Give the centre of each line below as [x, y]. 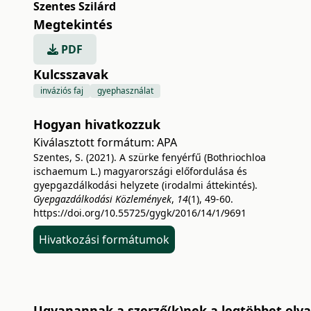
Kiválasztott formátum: [95, 142]
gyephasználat [125, 91]
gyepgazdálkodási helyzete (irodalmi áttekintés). [145, 185]
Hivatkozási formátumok [104, 239]
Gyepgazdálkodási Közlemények [102, 199]
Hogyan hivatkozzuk [97, 124]
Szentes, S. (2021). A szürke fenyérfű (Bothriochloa [150, 157]
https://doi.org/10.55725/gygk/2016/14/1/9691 [140, 213]
